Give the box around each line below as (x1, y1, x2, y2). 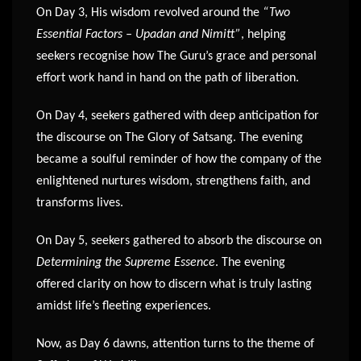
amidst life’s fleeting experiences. (36, 300, 211, 313)
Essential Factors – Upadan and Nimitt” (36, 28, 241, 42)
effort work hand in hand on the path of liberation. (36, 72, 299, 85)
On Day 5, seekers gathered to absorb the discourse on (36, 234, 322, 248)
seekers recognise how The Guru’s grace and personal (36, 50, 317, 64)
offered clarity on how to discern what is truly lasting (36, 278, 312, 292)
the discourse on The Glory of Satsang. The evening (36, 131, 303, 145)
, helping (241, 28, 286, 42)
